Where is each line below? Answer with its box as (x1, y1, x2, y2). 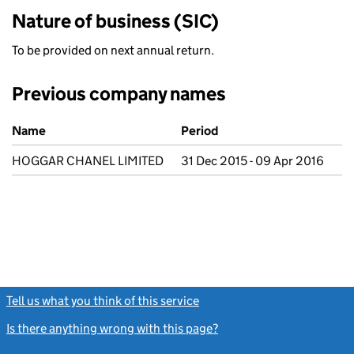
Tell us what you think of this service (6, 293, 199, 308)
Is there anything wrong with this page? (6, 321, 218, 336)
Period (181, 123, 218, 138)
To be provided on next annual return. (12, 43, 214, 58)
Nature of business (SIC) (12, 9, 219, 32)
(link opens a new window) (201, 293, 343, 308)
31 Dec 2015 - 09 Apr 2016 (181, 153, 324, 168)
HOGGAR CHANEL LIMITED (12, 153, 164, 168)
